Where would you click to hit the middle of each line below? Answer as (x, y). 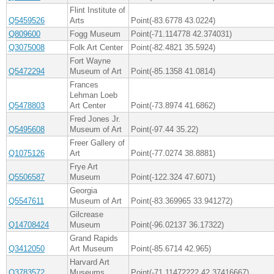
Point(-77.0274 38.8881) (173, 154)
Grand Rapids (94, 239)
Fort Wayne (90, 61)
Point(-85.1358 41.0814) (173, 72)
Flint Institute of (98, 10)
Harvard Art (90, 262)
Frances (84, 85)
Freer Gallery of (97, 143)
